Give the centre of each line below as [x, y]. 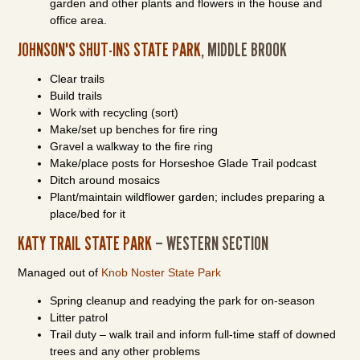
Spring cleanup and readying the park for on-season [183, 301]
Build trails [76, 96]
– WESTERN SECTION [211, 243]
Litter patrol [79, 317]
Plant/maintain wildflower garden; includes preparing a [188, 197]
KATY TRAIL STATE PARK [85, 243]
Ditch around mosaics [105, 180]
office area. [79, 20]
